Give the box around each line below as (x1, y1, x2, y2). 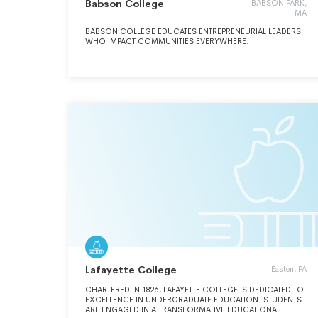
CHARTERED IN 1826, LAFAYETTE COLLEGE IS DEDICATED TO (85, 285, 304, 295)
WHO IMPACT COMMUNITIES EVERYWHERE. (85, 36, 249, 46)
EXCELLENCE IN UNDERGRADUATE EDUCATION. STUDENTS (85, 295, 302, 305)
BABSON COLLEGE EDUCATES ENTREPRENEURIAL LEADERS (85, 26, 301, 36)
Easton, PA (271, 264, 307, 274)
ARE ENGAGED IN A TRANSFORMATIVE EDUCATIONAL (85, 305, 280, 314)
